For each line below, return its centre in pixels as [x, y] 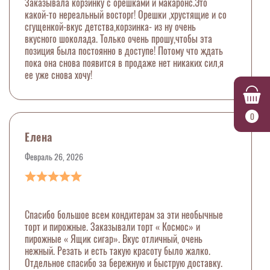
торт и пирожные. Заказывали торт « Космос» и [112, 227]
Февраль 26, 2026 [54, 157]
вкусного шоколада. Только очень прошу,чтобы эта [118, 39]
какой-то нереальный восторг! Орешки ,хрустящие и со [126, 15]
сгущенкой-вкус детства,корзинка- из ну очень [110, 27]
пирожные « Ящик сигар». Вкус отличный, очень [114, 239]
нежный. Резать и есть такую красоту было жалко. [118, 251]
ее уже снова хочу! [61, 75]
